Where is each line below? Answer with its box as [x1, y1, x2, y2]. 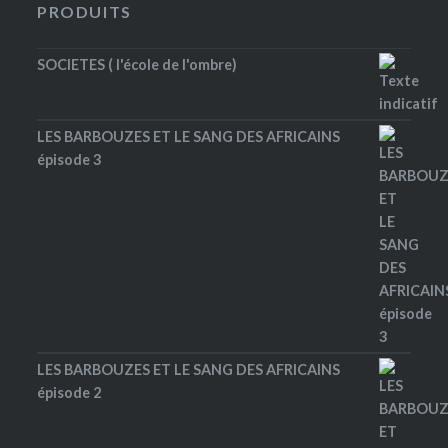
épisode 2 [37, 384, 102, 402]
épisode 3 [37, 151, 102, 169]
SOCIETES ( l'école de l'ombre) [37, 56, 238, 74]
